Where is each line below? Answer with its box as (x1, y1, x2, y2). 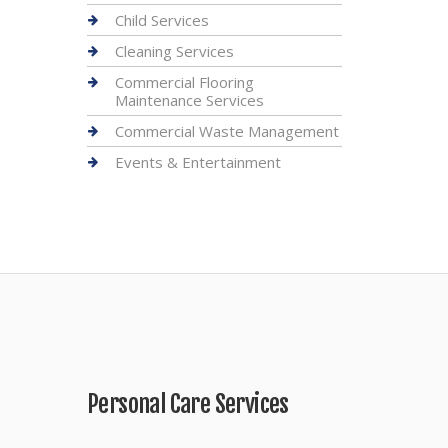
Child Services (115, 10, 209, 30)
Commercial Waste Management (115, 121, 339, 141)
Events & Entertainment (115, 152, 281, 172)
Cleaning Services (115, 41, 234, 61)
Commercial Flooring (115, 72, 254, 92)
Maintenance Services (115, 90, 264, 110)
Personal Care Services (87, 389, 289, 419)
